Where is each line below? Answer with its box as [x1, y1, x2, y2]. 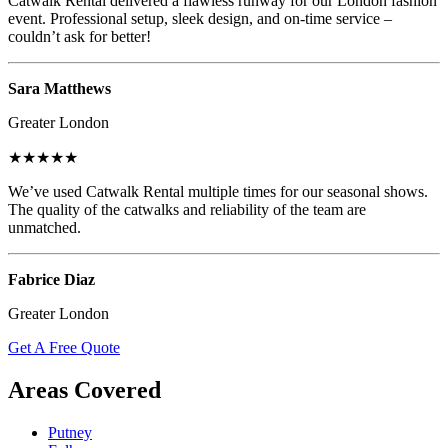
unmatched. [8, 218, 81, 236]
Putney [48, 423, 92, 441]
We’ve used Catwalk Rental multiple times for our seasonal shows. [8, 182, 428, 200]
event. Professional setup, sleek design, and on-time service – [8, 9, 392, 27]
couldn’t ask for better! [8, 27, 151, 45]
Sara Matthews [8, 79, 111, 97]
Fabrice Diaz [8, 270, 95, 288]
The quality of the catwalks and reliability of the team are [8, 200, 366, 218]
